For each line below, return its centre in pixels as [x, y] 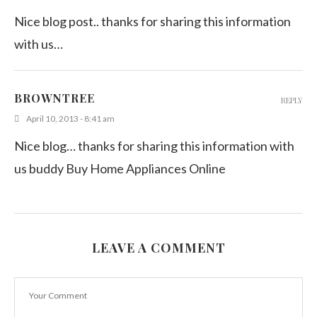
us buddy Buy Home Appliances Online [120, 168]
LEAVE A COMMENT [158, 247]
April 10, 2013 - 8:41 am [70, 118]
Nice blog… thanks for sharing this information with [154, 145]
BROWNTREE [54, 98]
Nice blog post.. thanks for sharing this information [152, 21]
